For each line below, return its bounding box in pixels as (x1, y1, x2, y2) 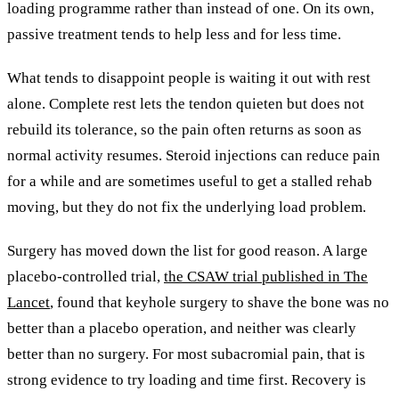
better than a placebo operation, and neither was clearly (7, 320, 356, 338)
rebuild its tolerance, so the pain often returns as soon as (7, 121, 362, 139)
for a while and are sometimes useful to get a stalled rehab (7, 173, 372, 191)
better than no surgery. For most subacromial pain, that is (7, 346, 365, 363)
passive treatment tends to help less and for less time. (7, 26, 341, 44)
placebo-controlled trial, (7, 268, 164, 286)
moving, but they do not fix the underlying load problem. (7, 199, 366, 216)
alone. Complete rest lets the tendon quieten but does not (7, 95, 364, 113)
